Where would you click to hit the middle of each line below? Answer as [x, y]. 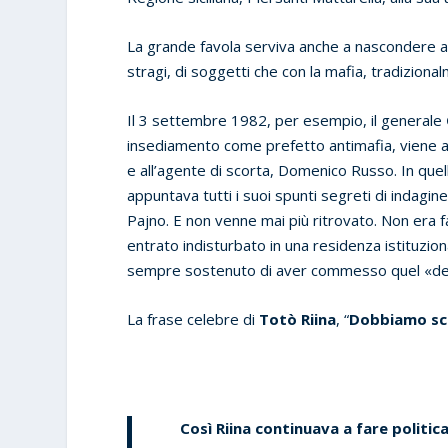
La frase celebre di [193, 318]
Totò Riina [298, 318]
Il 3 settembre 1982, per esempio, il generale [285, 119]
